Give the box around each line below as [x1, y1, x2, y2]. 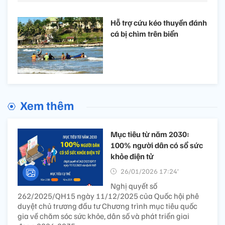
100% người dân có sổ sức [110, 140, 203, 151]
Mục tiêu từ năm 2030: [110, 129, 189, 140]
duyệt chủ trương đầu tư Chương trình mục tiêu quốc [18, 201, 197, 211]
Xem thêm [20, 97, 74, 113]
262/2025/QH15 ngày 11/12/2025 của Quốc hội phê [18, 191, 199, 201]
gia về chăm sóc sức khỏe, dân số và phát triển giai [18, 211, 189, 221]
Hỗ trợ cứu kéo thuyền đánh [110, 17, 207, 28]
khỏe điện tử [110, 151, 154, 162]
